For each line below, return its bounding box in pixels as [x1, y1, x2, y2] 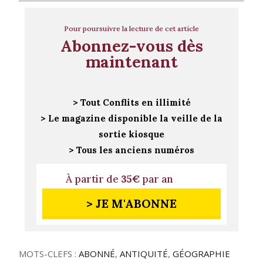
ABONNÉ [79, 248, 116, 260]
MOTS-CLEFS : [19, 248, 79, 260]
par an [140, 173, 173, 186]
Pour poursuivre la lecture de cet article [64, 24, 199, 33]
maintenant [85, 52, 178, 72]
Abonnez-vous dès [60, 36, 203, 56]
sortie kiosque [99, 129, 164, 140]
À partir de [66, 173, 121, 186]
